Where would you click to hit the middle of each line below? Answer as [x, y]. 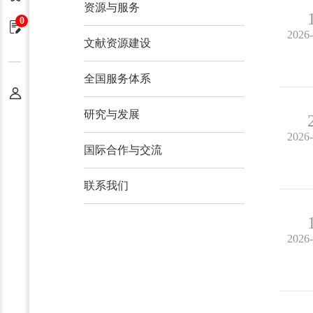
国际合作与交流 [123, 150]
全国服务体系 [117, 79]
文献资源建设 [117, 43]
